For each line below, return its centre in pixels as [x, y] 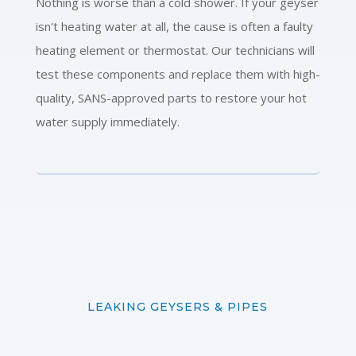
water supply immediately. [107, 121]
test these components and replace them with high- [178, 74]
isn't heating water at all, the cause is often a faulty [174, 26]
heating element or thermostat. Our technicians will [175, 50]
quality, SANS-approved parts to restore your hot [171, 97]
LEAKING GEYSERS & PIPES [178, 306]
